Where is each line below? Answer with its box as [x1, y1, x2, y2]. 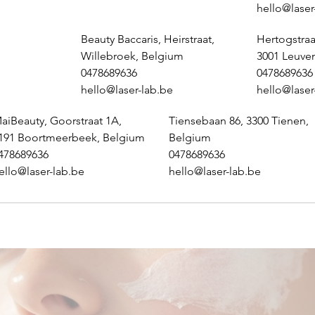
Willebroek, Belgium [80, 49, 184, 63]
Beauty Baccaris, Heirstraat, [80, 32, 214, 46]
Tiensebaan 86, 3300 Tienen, [169, 114, 309, 127]
